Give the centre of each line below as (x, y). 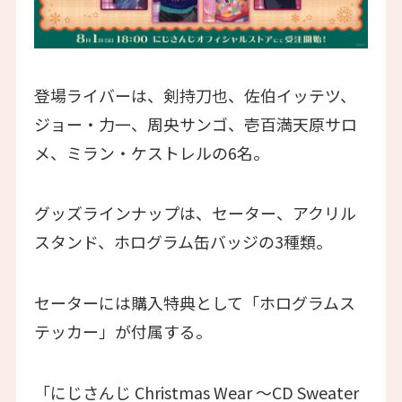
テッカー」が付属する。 (122, 332)
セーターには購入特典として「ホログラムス (194, 303)
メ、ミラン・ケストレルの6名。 (151, 152)
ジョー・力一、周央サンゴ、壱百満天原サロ (195, 123)
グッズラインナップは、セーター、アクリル (195, 213)
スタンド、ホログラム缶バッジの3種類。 (183, 242)
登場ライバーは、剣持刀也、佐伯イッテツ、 (195, 95)
